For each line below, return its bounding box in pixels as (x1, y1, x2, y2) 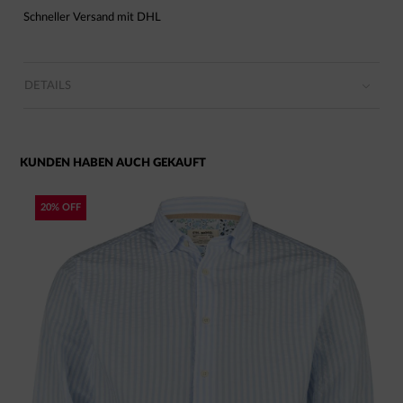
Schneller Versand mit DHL (23, 10, 161, 23)
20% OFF (40, 201, 81, 212)
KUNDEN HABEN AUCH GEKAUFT (20, 156, 206, 169)
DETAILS (24, 78, 71, 92)
